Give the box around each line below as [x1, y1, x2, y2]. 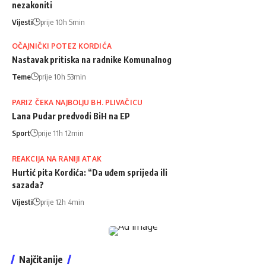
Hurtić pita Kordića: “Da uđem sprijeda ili [12, 167, 167, 178]
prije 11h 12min [38, 128, 84, 138]
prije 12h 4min [40, 197, 84, 207]
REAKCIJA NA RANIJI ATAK [12, 154, 102, 163]
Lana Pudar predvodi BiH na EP [12, 110, 130, 121]
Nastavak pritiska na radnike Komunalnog [12, 54, 172, 65]
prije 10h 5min [40, 17, 85, 27]
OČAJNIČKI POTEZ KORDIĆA [12, 41, 112, 50]
